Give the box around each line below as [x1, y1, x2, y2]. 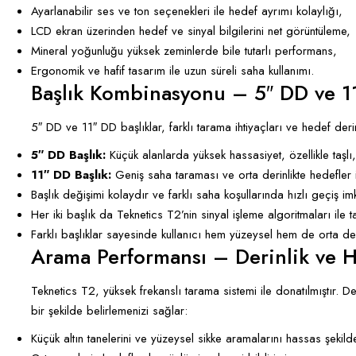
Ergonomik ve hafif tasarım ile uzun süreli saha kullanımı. [31, 61, 314, 79]
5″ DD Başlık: [31, 145, 106, 164]
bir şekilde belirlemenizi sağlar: [31, 301, 188, 319]
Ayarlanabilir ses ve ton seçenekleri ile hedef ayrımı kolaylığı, [31, 2, 342, 20]
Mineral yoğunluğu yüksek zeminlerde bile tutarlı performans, [31, 41, 337, 60]
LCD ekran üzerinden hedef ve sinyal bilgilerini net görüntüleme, [31, 21, 350, 40]
